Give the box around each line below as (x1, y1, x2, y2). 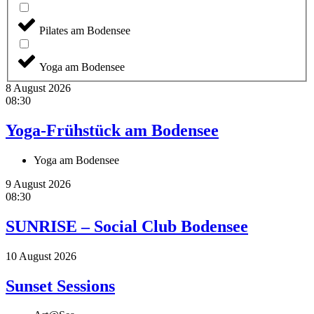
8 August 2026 (6, 82, 71, 94)
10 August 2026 (6, 250, 76, 262)
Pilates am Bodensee (39, 25, 130, 36)
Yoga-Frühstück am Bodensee (6, 121, 219, 139)
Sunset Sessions (6, 276, 115, 295)
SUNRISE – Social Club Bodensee (6, 217, 248, 235)
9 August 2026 (6, 177, 71, 190)
